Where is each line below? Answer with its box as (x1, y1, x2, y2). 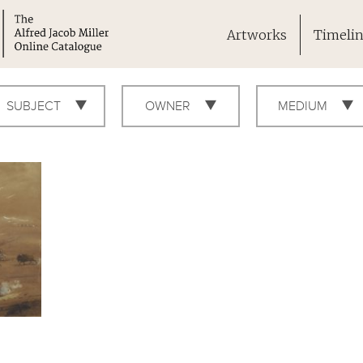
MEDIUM (277, 98, 331, 114)
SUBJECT (6, 98, 64, 114)
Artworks (226, 27, 287, 44)
